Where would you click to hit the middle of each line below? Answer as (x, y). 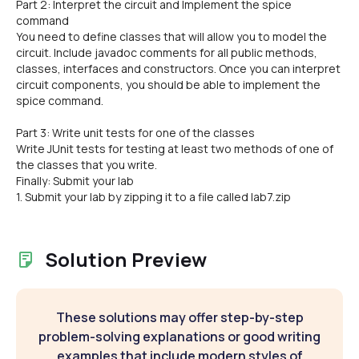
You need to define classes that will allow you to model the (171, 36)
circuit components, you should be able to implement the (168, 85)
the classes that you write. (87, 165)
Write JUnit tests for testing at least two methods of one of (175, 149)
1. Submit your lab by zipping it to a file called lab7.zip (153, 197)
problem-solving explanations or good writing (179, 337)
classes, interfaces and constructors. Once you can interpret (178, 69)
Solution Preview (126, 259)
